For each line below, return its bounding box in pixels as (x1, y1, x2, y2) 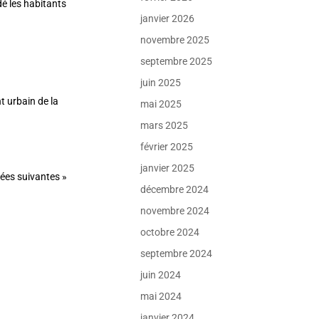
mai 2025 (140, 98, 182, 110)
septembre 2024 (140, 248, 213, 259)
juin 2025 (140, 77, 182, 88)
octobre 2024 (140, 226, 200, 238)
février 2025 (140, 141, 194, 152)
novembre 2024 (140, 205, 210, 216)
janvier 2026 (140, 13, 195, 24)
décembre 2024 (140, 184, 209, 195)
